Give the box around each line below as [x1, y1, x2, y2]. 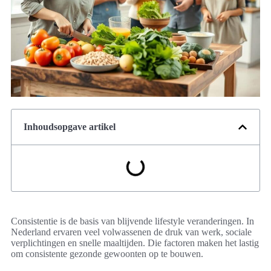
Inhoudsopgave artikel [24, 122, 116, 132]
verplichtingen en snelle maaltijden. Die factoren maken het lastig [11, 238, 259, 249]
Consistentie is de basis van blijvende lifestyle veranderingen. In [11, 216, 254, 227]
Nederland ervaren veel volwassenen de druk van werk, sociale [11, 227, 252, 238]
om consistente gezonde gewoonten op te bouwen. [11, 249, 203, 260]
